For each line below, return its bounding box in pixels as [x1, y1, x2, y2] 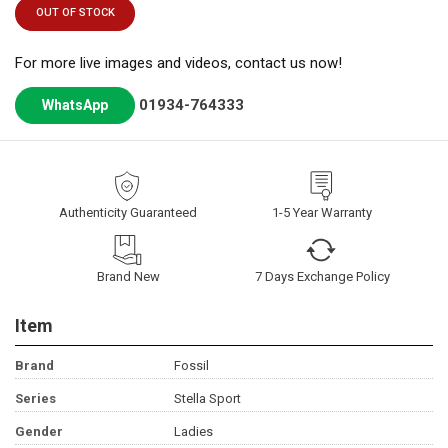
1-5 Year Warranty [272, 204, 372, 220]
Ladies [173, 423, 213, 439]
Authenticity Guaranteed [59, 204, 197, 220]
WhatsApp [42, 96, 108, 113]
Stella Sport [173, 390, 241, 406]
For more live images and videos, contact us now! [15, 53, 342, 72]
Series [15, 390, 56, 406]
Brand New [96, 268, 160, 284]
